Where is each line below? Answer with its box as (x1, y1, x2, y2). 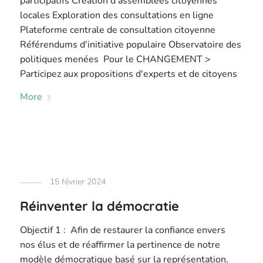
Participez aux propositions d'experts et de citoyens (20, 68, 238, 80)
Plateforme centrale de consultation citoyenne (20, 23, 216, 36)
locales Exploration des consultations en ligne (20, 9, 214, 22)
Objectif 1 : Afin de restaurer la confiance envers (20, 224, 226, 237)
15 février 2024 (50, 176, 106, 187)
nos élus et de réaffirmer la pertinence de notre (20, 238, 221, 251)
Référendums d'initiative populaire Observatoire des (20, 38, 242, 51)
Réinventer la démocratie (20, 198, 180, 214)
